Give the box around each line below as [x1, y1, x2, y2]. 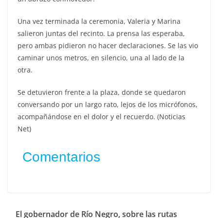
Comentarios [22, 149, 100, 165]
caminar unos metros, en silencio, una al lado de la [18, 53, 184, 63]
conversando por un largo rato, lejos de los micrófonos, [18, 100, 198, 109]
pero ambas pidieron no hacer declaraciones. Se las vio [18, 41, 198, 51]
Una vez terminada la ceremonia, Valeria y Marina [18, 17, 181, 26]
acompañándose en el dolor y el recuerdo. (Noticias [18, 112, 185, 122]
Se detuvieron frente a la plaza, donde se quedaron [18, 88, 186, 97]
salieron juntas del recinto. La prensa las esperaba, [18, 29, 185, 38]
